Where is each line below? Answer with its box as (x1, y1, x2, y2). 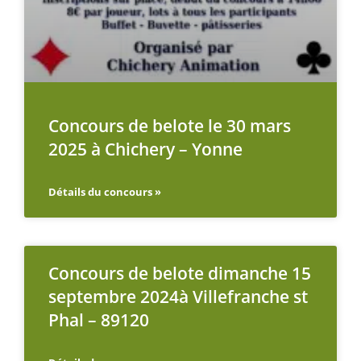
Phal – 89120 (48, 309, 149, 332)
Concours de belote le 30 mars (48, 114, 291, 138)
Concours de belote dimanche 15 (48, 262, 311, 285)
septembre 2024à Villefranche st (48, 285, 308, 309)
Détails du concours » (48, 185, 161, 200)
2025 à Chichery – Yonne (48, 138, 243, 161)
